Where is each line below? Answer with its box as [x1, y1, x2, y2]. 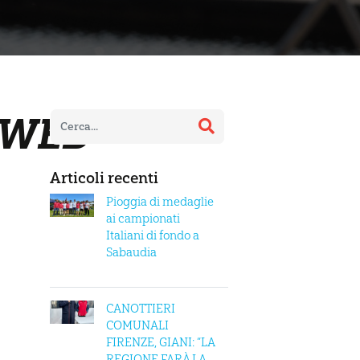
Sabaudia [106, 244, 157, 260]
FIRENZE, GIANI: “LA [106, 334, 215, 350]
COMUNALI [106, 317, 169, 333]
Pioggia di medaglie [106, 194, 214, 209]
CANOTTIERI [106, 301, 175, 316]
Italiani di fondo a [106, 227, 199, 243]
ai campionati [106, 211, 180, 226]
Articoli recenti [49, 168, 158, 187]
